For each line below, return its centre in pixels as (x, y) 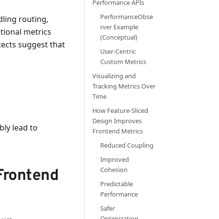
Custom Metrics (123, 62)
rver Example (119, 27)
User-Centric (118, 51)
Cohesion (114, 170)
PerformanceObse (127, 17)
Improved (115, 159)
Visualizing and (114, 76)
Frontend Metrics (118, 131)
